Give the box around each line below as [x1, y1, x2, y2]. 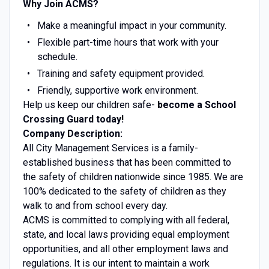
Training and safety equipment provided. [37, 67, 205, 79]
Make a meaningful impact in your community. [37, 19, 226, 31]
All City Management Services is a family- [22, 142, 198, 154]
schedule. [37, 50, 77, 62]
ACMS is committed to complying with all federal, [22, 214, 229, 226]
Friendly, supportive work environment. [37, 84, 198, 96]
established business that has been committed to [22, 156, 231, 168]
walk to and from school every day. [22, 199, 168, 211]
